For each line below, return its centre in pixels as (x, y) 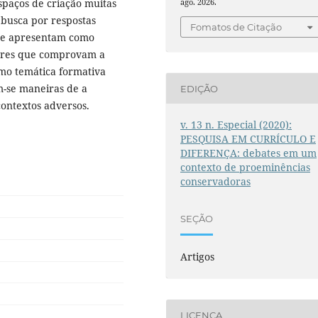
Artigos (198, 257)
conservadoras (216, 182)
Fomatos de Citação (236, 27)
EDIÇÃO (199, 88)
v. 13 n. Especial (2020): (236, 125)
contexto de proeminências (246, 168)
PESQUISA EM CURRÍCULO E (248, 139)
